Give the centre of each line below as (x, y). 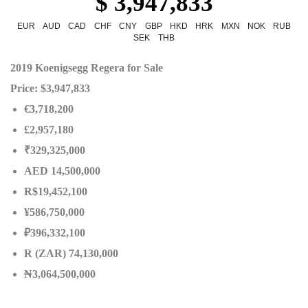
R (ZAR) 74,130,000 (71, 253)
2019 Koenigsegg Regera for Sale (87, 68)
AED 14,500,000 (62, 171)
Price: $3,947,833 (50, 88)
